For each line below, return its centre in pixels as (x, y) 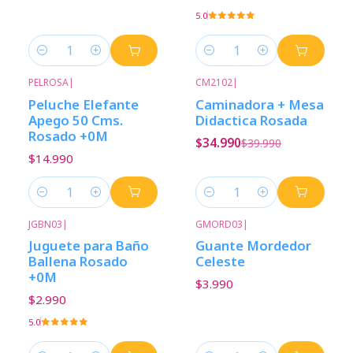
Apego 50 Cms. (76, 120)
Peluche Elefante (84, 104)
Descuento (245, 95)
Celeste (220, 261)
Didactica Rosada (251, 120)
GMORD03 (219, 224)
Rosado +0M (68, 136)
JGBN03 (45, 224)
